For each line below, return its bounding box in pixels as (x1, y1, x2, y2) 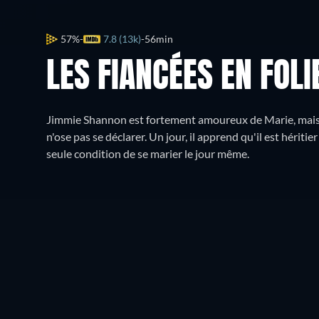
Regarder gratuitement (169, 235, 285, 249)
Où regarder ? (61, 235, 130, 249)
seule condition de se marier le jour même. (46, 147, 249, 160)
